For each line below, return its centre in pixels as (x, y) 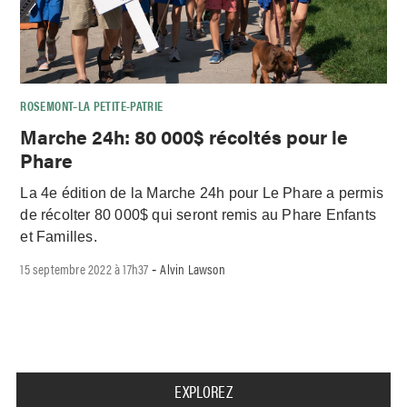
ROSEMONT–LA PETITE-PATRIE (92, 105)
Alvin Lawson (193, 269)
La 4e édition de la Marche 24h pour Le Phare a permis (202, 194)
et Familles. (59, 237)
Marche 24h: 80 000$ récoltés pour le (184, 136)
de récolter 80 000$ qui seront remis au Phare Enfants (199, 215)
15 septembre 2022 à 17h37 (84, 269)
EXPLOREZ (203, 392)
